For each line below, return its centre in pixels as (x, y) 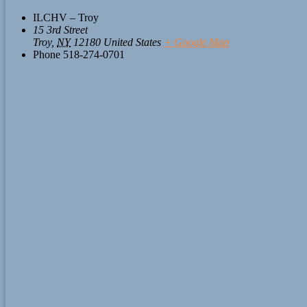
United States (132, 42)
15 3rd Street (60, 30)
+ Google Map (196, 42)
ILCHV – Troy (66, 18)
